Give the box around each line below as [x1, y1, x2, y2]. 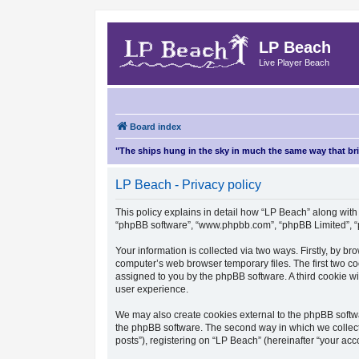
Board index [130, 122, 182, 131]
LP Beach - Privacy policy [115, 178, 262, 192]
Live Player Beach [259, 58, 330, 67]
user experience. [115, 284, 189, 295]
